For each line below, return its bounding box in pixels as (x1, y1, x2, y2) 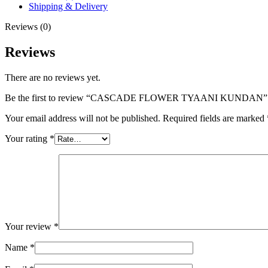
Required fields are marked (163, 112, 267, 123)
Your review (5, 221, 54, 232)
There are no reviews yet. (5, 72, 100, 83)
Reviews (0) (5, 21, 51, 32)
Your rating (5, 133, 50, 144)
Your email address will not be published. (5, 112, 160, 123)
